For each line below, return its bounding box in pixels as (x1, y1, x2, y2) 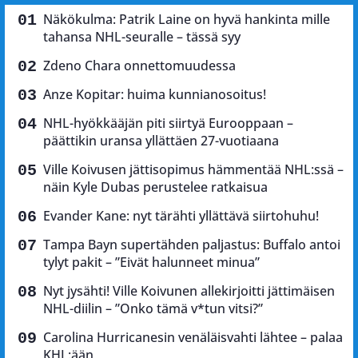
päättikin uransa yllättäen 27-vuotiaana (43, 131, 279, 149)
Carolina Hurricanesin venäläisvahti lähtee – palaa (43, 328, 343, 346)
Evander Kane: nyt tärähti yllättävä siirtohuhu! (43, 206, 319, 225)
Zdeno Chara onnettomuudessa (43, 56, 236, 74)
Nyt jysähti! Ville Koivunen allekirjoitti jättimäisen (43, 281, 335, 300)
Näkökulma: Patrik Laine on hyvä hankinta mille (43, 10, 330, 28)
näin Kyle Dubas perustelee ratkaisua (43, 177, 268, 196)
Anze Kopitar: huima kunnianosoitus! (43, 85, 266, 103)
